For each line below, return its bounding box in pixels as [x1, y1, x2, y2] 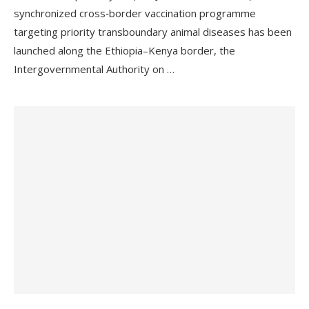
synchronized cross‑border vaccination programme [14, 6, 256, 20]
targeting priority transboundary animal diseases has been [14, 25, 292, 39]
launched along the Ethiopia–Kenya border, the [14, 43, 235, 57]
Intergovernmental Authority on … [14, 62, 175, 76]
